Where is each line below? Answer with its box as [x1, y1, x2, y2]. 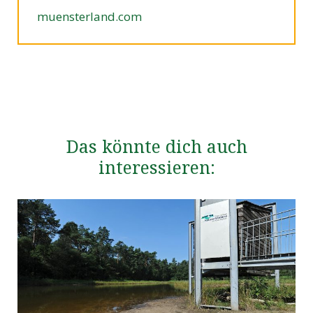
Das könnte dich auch [66, 133, 247, 158]
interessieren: [98, 154, 215, 179]
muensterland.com [36, 8, 142, 24]
